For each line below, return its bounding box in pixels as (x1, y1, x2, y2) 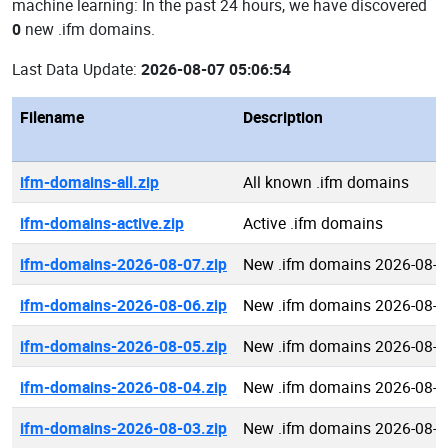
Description (243, 106, 323, 128)
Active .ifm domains (243, 212, 383, 234)
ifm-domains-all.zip (20, 171, 159, 193)
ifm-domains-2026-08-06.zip (20, 294, 227, 316)
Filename (20, 106, 84, 128)
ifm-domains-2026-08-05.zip (20, 335, 227, 357)
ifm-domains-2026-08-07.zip (20, 253, 227, 275)
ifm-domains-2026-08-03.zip (20, 417, 227, 439)
